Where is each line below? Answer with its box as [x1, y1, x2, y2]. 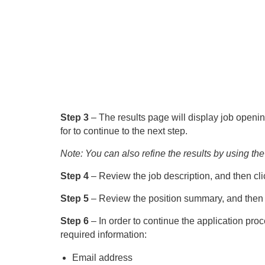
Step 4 [60, 171, 91, 181]
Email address [72, 253, 132, 263]
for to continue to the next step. [60, 126, 188, 136]
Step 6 [60, 216, 91, 226]
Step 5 [60, 193, 91, 203]
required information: [60, 230, 147, 240]
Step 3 [60, 112, 91, 122]
